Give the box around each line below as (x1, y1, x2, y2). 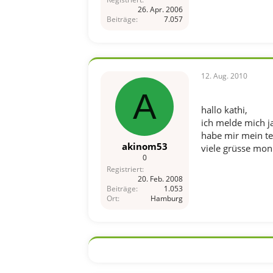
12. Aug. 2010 (200, 70, 247, 81)
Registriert (106, 164, 142, 174)
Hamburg (150, 193, 183, 204)
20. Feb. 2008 (137, 174, 183, 184)
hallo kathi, (200, 103, 247, 116)
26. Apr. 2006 (137, 4, 183, 15)
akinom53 (121, 140, 168, 152)
